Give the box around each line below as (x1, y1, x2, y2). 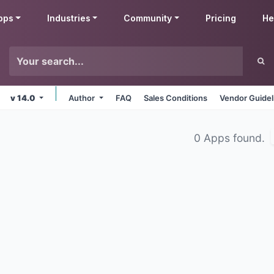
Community (124, 13, 172, 23)
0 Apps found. (194, 131, 268, 144)
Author (68, 93, 97, 103)
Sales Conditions (144, 93, 208, 103)
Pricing (206, 13, 237, 23)
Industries (46, 13, 91, 23)
